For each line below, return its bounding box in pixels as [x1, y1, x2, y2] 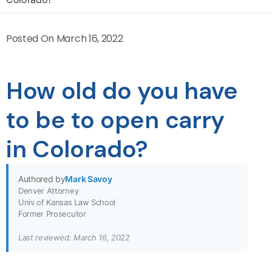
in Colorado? [6, 134, 149, 165]
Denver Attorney [18, 186, 79, 195]
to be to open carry [6, 104, 225, 135]
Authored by [18, 174, 66, 184]
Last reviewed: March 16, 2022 [18, 233, 130, 243]
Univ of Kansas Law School [18, 197, 115, 207]
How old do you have [6, 75, 238, 106]
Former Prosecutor [18, 209, 86, 219]
